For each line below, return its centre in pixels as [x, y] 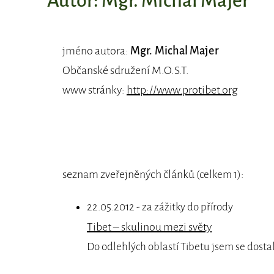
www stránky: [94, 90]
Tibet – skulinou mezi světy [149, 227]
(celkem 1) [219, 175]
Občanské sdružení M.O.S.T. [126, 70]
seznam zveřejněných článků [129, 174]
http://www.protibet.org [182, 90]
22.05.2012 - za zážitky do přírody [160, 207]
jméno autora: [96, 51]
